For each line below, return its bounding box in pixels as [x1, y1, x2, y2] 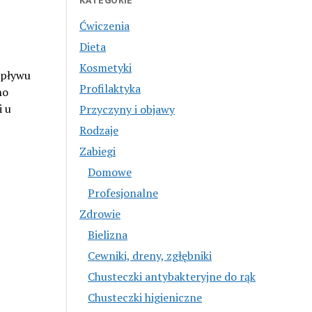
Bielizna [88, 226, 128, 242]
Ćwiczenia [79, 17, 130, 33]
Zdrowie [79, 205, 121, 221]
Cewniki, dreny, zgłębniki [88, 247, 212, 263]
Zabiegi [79, 143, 116, 159]
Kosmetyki [79, 59, 132, 75]
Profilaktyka [79, 80, 141, 96]
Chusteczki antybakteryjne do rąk [88, 268, 256, 284]
